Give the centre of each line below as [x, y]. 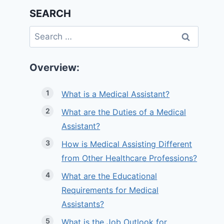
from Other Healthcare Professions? [129, 158]
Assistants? [83, 204]
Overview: [55, 68]
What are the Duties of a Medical [124, 112]
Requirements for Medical [110, 190]
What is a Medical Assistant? [116, 94]
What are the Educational [109, 176]
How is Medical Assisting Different [127, 144]
